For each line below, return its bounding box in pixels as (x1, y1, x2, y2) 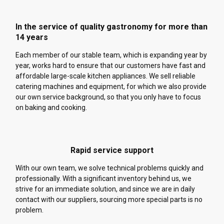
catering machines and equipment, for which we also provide (15, 82, 206, 91)
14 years (15, 32, 48, 42)
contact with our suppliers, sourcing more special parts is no (15, 195, 202, 204)
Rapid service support (70, 145, 153, 155)
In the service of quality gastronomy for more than (15, 22, 207, 32)
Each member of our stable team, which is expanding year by (15, 51, 207, 59)
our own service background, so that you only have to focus (15, 93, 201, 101)
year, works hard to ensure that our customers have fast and (15, 61, 205, 70)
